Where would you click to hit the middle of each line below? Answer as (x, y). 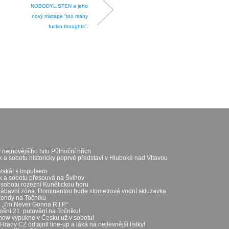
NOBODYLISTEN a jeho (59, 6)
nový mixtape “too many (60, 16)
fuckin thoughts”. (68, 26)
